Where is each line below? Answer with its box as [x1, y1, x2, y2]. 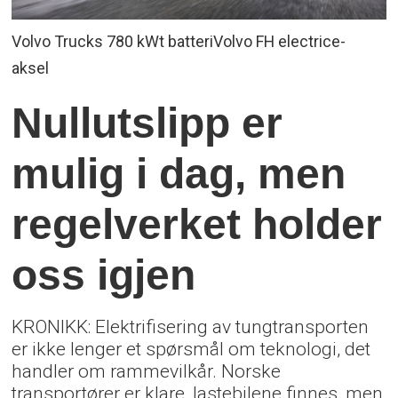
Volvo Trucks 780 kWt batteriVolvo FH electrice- [12, 32, 346, 52]
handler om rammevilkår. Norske [12, 359, 282, 382]
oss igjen [12, 251, 196, 299]
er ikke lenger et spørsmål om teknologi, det [12, 337, 371, 360]
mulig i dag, [12, 149, 259, 198]
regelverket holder [12, 200, 383, 249]
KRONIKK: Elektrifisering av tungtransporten [12, 314, 370, 338]
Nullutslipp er [12, 99, 283, 147]
